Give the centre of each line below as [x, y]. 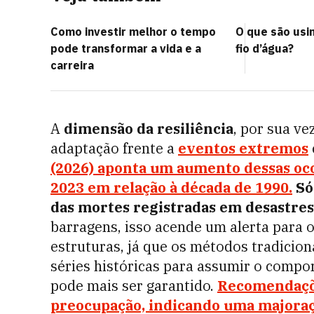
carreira [72, 65]
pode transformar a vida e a [126, 48]
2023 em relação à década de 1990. [171, 187]
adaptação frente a [114, 148]
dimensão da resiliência [149, 129]
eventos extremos [243, 148]
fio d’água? [265, 48]
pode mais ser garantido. [134, 286]
